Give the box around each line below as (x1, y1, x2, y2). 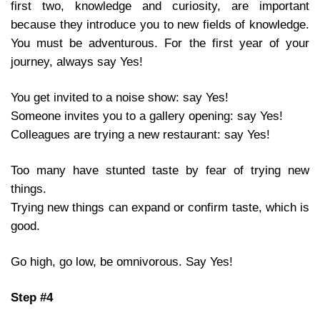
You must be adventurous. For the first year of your (11, 36, 309, 50)
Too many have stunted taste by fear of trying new (11, 163, 309, 177)
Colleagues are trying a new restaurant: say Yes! (11, 127, 270, 141)
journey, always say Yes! (11, 54, 143, 69)
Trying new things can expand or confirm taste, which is (11, 200, 309, 214)
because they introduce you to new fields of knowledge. (11, 17, 309, 31)
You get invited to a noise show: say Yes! (11, 90, 229, 104)
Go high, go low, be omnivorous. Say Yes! (11, 254, 233, 269)
